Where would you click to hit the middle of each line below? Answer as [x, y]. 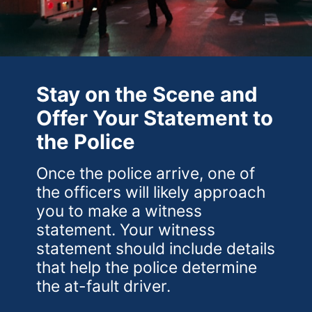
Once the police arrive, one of [146, 174]
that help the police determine [147, 268]
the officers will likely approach [151, 193]
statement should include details [156, 249]
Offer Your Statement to [155, 118]
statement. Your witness [126, 230]
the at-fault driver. [104, 287]
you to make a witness [119, 211]
